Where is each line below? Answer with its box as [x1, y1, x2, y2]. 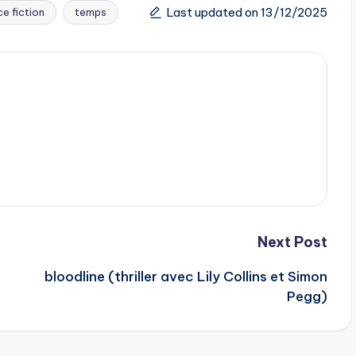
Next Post [257, 233, 327, 252]
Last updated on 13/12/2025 [166, 4, 327, 20]
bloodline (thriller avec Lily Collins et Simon [44, 268, 327, 286]
